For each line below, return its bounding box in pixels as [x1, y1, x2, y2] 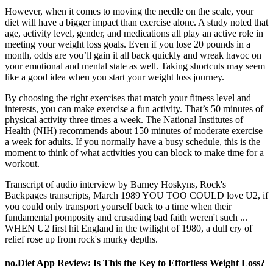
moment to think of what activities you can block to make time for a [5, 147, 264, 158]
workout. [5, 158, 40, 169]
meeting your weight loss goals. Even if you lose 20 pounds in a [5, 39, 250, 50]
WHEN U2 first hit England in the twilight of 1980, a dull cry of [5, 223, 252, 234]
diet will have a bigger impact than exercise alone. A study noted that [5, 17, 268, 28]
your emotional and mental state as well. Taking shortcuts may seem [5, 61, 265, 72]
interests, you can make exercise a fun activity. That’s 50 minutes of [5, 104, 263, 115]
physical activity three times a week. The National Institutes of [5, 115, 243, 126]
